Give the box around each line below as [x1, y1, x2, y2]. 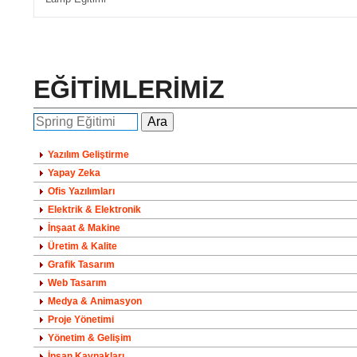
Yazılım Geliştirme [48, 149, 129, 161]
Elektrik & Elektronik [48, 204, 141, 216]
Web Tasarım [48, 277, 107, 289]
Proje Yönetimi [48, 314, 114, 326]
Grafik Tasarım [48, 259, 115, 271]
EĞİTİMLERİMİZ [33, 75, 225, 104]
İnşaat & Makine [48, 222, 120, 234]
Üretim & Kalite [48, 241, 117, 253]
